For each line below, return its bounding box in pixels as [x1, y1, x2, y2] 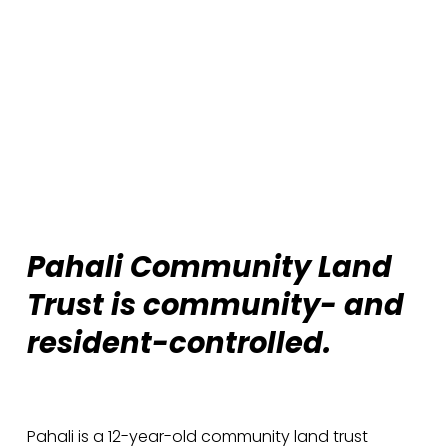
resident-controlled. [26, 322, 338, 363]
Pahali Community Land [26, 246, 392, 287]
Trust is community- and [26, 284, 404, 325]
